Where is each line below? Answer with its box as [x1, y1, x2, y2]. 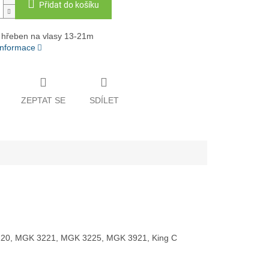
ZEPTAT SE [20, 95, 65, 105]
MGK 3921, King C [106, 232, 177, 243]
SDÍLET [89, 95, 119, 105]
